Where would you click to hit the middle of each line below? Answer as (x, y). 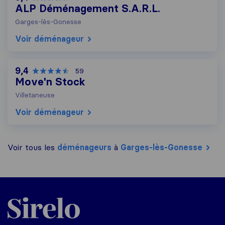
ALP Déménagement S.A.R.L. (88, 9)
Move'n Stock (50, 82)
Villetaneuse (35, 95)
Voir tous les (32, 147)
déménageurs (84, 147)
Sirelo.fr (22, 197)
